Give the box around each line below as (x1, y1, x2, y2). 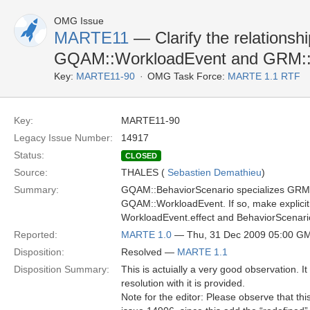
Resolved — (121, 246, 177, 257)
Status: (14, 149, 44, 161)
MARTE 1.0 (121, 229, 172, 240)
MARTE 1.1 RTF (228, 71, 300, 82)
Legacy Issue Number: (14, 132, 113, 143)
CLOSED (125, 152, 157, 160)
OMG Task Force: (147, 71, 225, 82)
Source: (14, 167, 48, 178)
